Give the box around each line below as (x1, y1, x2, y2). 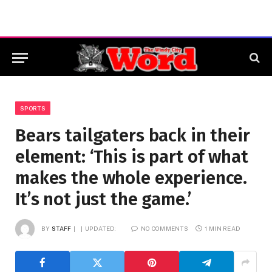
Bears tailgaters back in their (15, 125, 250, 146)
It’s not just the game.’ (15, 189, 191, 210)
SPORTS (20, 104, 46, 112)
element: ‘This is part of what (15, 146, 248, 168)
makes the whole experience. (15, 168, 248, 189)
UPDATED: (85, 224, 117, 232)
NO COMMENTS (140, 224, 189, 232)
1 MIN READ (205, 224, 241, 232)
